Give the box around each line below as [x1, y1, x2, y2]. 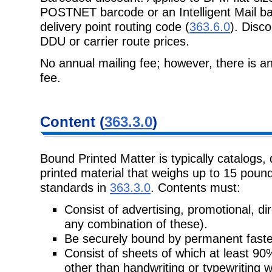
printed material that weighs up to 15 [40, 165, 240, 180]
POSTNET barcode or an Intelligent [40, 5, 234, 19]
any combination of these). [64, 216, 208, 231]
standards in [40, 180, 110, 194]
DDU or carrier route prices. [40, 34, 189, 49]
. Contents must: [151, 180, 240, 194]
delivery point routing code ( [40, 19, 189, 34]
